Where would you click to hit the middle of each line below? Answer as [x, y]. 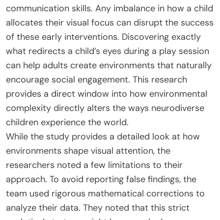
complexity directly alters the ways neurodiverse [105, 108]
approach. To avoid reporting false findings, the [101, 179]
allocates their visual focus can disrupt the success [110, 22]
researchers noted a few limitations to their [94, 165]
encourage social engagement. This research [96, 79]
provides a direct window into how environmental [107, 94]
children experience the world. [67, 122]
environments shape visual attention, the [88, 151]
